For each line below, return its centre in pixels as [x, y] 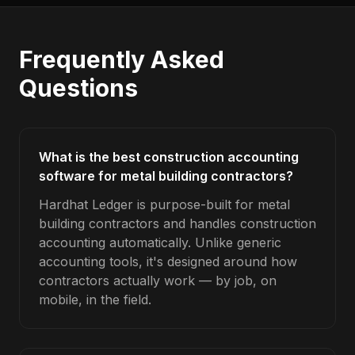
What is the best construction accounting [169, 157]
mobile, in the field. [95, 300]
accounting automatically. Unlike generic [160, 242]
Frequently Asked [122, 59]
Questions [78, 88]
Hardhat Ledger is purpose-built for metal [164, 204]
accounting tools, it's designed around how [168, 261]
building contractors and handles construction [177, 223]
